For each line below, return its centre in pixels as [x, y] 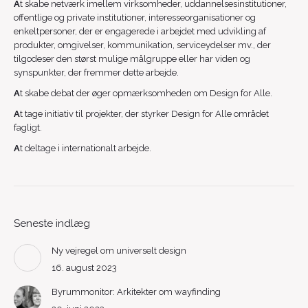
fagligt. [28, 128]
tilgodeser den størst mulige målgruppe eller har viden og [132, 59]
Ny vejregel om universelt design [119, 251]
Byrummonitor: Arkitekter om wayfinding [136, 292]
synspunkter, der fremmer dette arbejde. [96, 73]
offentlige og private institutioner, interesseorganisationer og [135, 18]
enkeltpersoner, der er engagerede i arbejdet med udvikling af [140, 31]
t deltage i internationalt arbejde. [86, 148]
